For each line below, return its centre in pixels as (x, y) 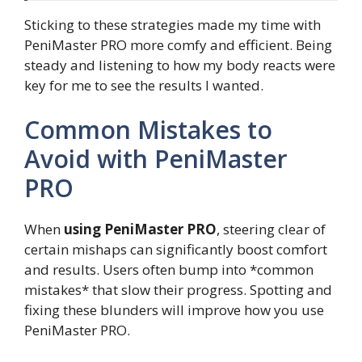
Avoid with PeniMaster (156, 159)
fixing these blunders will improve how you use (174, 310)
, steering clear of (271, 229)
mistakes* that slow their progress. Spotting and (178, 290)
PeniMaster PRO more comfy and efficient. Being (178, 44)
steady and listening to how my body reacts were (180, 65)
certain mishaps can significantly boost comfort (176, 250)
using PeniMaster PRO (140, 229)
